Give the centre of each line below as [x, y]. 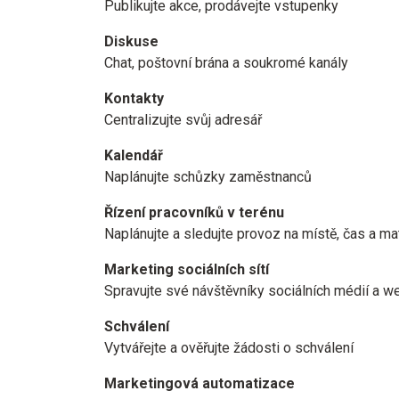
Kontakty [134, 98]
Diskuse [131, 41]
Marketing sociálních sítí [187, 269]
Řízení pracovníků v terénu [194, 212]
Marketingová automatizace [199, 383]
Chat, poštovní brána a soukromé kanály [226, 63]
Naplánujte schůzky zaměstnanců [208, 177]
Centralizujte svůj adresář [183, 120]
